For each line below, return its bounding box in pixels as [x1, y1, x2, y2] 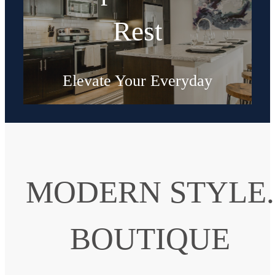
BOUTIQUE [69, 220, 230, 256]
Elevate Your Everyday [63, 71, 212, 90]
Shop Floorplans [98, 119, 177, 133]
